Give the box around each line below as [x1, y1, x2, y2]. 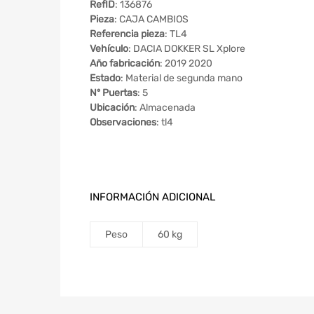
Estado [90, 72, 121, 85]
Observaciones [90, 116, 156, 129]
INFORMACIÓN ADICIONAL [90, 191, 215, 204]
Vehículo [90, 43, 128, 55]
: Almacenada [135, 102, 196, 114]
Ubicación [90, 102, 135, 114]
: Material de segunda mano [121, 72, 243, 85]
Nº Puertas [90, 87, 137, 100]
